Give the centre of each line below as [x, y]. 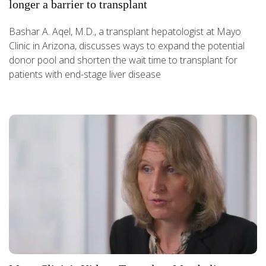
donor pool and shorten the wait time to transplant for [123, 60]
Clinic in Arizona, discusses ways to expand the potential [127, 45]
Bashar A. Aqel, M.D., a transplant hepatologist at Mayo [125, 31]
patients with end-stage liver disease [85, 74]
